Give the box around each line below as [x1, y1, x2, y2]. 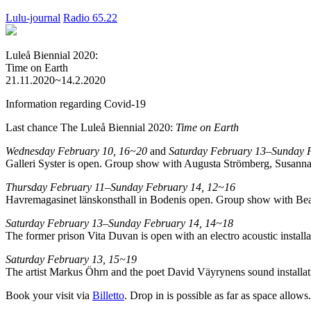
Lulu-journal [6, 12, 60, 24]
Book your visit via [6, 289, 92, 301]
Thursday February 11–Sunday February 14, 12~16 [6, 181, 235, 193]
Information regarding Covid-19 [6, 98, 146, 110]
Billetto [92, 289, 124, 301]
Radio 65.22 [63, 12, 117, 24]
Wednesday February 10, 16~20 [6, 145, 147, 157]
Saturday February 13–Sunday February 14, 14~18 [6, 217, 233, 229]
